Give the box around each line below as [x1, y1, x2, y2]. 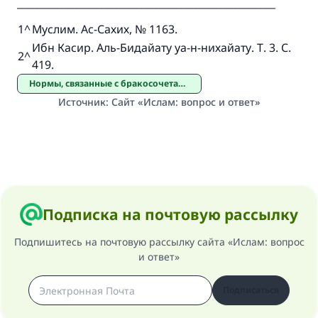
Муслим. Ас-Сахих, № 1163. [32, 21, 177, 37]
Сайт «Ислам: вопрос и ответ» [111, 95, 261, 109]
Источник [57, 95, 106, 109]
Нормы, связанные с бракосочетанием [35, 77, 178, 89]
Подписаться [223, 284, 279, 296]
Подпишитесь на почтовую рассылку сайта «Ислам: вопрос [13, 235, 305, 248]
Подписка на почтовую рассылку [43, 204, 298, 224]
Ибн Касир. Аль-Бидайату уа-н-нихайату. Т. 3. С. [32, 40, 291, 55]
